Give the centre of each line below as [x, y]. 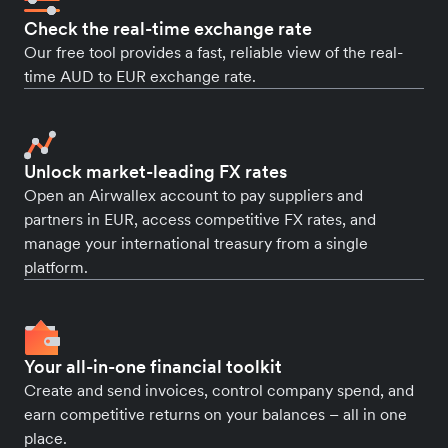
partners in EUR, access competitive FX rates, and [200, 219]
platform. [56, 267]
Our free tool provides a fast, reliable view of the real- [213, 52]
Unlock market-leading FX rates [155, 171]
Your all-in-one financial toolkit [153, 366]
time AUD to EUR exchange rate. [140, 76]
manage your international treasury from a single [196, 243]
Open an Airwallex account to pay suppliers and [193, 195]
